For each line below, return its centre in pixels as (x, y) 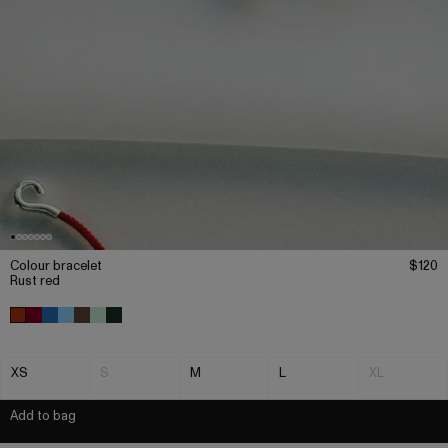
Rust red (35, 281)
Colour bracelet (56, 266)
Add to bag (43, 416)
